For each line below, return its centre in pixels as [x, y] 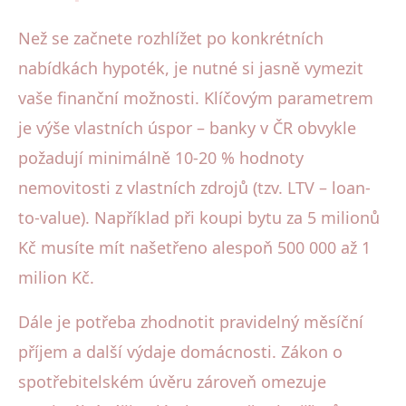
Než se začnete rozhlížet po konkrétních [171, 38]
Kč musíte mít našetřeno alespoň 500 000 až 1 [194, 247]
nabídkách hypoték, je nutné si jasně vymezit [191, 68]
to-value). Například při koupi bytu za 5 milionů [199, 217]
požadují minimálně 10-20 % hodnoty [161, 157]
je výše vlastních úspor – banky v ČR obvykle [187, 127]
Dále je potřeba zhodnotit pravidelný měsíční [191, 321]
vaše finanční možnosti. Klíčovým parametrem [196, 97]
